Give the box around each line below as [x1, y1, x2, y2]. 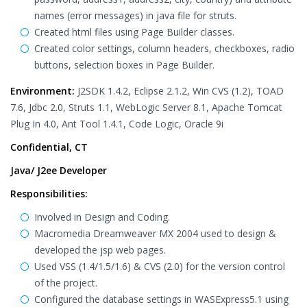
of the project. [34, 276, 97, 289]
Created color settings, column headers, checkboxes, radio [34, 42, 295, 55]
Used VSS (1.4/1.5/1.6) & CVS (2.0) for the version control [34, 260, 285, 273]
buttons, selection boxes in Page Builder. [34, 58, 214, 71]
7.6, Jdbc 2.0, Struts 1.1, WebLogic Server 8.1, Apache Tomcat [10, 101, 282, 114]
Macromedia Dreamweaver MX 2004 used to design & [34, 227, 276, 240]
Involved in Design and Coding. [34, 210, 170, 223]
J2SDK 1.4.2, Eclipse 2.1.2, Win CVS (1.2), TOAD [75, 84, 284, 97]
